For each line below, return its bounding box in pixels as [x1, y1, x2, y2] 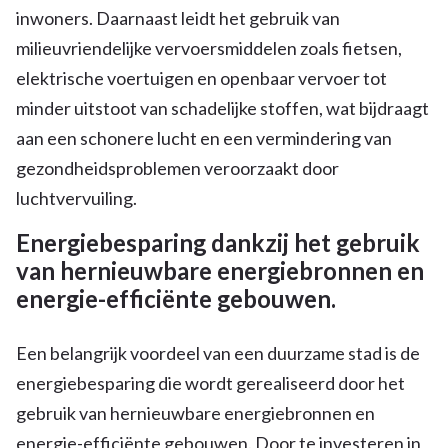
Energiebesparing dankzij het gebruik [16, 227, 420, 257]
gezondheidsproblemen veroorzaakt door [16, 156, 339, 179]
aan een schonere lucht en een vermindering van [16, 126, 392, 149]
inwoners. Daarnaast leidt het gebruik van [16, 6, 340, 29]
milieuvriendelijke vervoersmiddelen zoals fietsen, [16, 36, 402, 59]
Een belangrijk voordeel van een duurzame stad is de [16, 341, 420, 364]
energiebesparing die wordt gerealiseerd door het [16, 371, 405, 394]
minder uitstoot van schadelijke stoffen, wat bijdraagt [16, 96, 429, 119]
